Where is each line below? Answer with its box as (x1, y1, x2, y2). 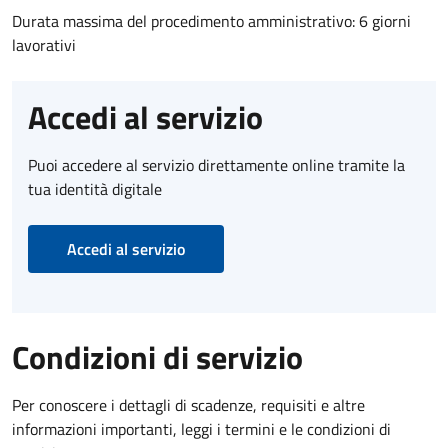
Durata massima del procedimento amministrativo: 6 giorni (12, 8, 411, 33)
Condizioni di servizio (12, 332, 303, 381)
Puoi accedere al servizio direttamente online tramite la (28, 152, 405, 177)
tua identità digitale (28, 176, 162, 201)
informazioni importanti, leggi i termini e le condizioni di (12, 416, 391, 441)
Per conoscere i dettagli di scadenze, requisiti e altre (12, 392, 365, 417)
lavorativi (12, 32, 76, 57)
